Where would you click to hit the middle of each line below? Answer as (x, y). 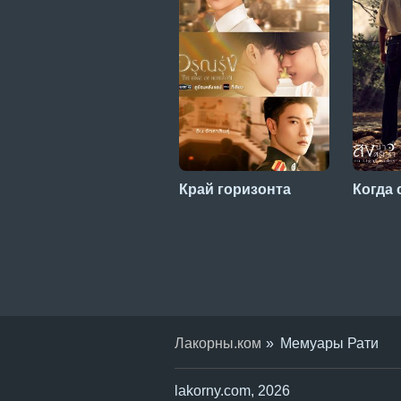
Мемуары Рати (329, 343)
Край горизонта (235, 189)
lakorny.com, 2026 (232, 390)
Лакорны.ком (218, 343)
